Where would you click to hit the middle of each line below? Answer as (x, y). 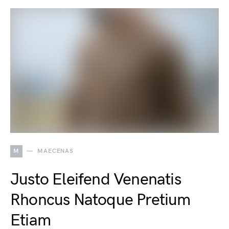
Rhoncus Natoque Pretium (100, 200)
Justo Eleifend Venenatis (96, 179)
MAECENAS (55, 151)
